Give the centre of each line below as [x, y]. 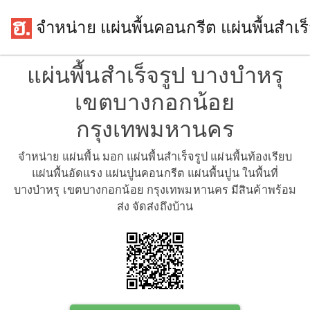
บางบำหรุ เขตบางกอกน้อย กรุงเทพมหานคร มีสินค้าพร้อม [155, 190]
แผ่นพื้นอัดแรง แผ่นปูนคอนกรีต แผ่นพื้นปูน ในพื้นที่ [155, 173]
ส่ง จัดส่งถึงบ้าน [155, 207]
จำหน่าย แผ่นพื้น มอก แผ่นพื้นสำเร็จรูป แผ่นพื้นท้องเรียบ [155, 157]
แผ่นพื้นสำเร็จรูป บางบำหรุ [155, 75]
